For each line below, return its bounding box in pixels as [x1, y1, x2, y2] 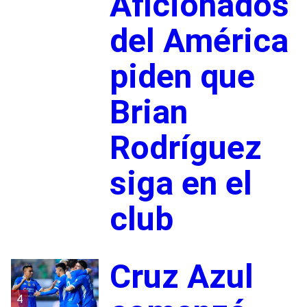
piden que [109, 56, 255, 96]
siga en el [109, 163, 252, 203]
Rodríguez [109, 127, 262, 167]
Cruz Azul [109, 256, 254, 296]
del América [109, 21, 288, 60]
